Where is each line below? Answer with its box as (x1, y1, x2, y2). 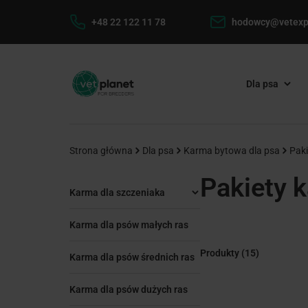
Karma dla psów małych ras (69, 219, 188, 230)
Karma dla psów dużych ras (69, 284, 188, 295)
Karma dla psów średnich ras (69, 252, 195, 263)
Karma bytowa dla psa (183, 145, 280, 156)
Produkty (199, 247, 239, 258)
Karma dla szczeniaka (69, 187, 165, 198)
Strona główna (69, 145, 133, 156)
